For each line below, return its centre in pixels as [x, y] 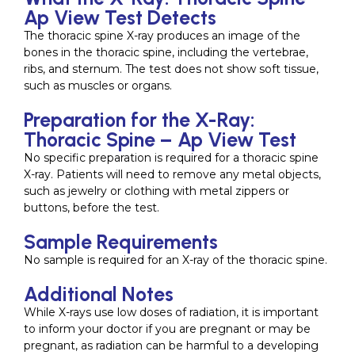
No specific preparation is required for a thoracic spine [171, 157]
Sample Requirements [121, 241]
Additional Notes [99, 294]
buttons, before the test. [92, 207]
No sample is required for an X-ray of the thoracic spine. [176, 260]
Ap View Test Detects [120, 17]
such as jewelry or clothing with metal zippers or [157, 191]
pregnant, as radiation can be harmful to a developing [171, 345]
